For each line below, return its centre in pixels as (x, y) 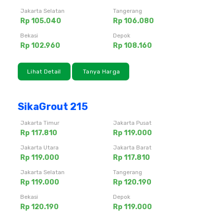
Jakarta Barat (132, 147)
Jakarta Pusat (132, 123)
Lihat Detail (44, 71)
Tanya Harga (101, 71)
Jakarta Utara (39, 147)
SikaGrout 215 (53, 106)
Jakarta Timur (40, 123)
